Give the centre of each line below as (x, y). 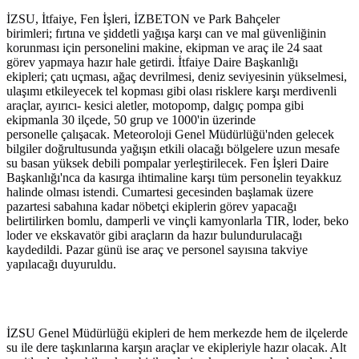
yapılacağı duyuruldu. (61, 264)
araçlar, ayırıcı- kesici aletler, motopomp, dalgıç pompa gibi (155, 106)
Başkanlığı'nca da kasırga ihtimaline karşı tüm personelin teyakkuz (174, 178)
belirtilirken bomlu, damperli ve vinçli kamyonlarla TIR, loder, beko (177, 221)
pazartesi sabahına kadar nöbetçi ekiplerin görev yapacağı (151, 207)
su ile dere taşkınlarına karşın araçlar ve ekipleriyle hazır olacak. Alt (176, 348)
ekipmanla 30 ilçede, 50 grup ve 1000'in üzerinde (131, 120)
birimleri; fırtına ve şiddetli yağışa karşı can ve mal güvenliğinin (166, 34)
